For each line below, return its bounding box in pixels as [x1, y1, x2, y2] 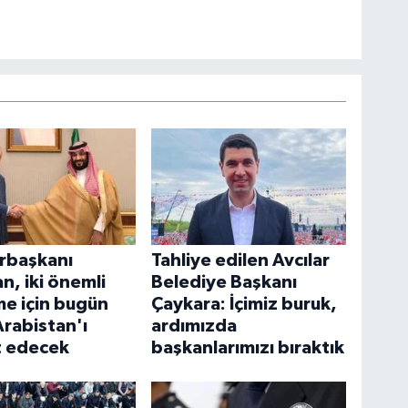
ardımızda [151, 316, 238, 335]
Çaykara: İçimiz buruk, [151, 294, 338, 313]
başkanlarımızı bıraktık [151, 338, 345, 357]
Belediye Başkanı [151, 272, 298, 291]
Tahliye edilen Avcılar [151, 250, 331, 270]
